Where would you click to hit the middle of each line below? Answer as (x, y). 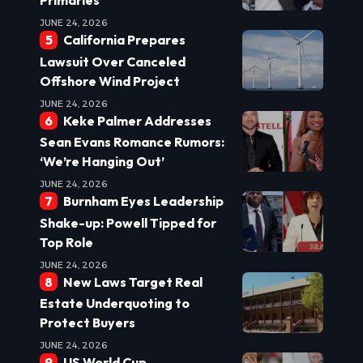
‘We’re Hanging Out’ (102, 162)
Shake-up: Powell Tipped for (128, 222)
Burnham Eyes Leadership (143, 201)
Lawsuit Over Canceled (113, 61)
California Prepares (124, 40)
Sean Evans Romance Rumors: (132, 142)
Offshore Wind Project (110, 81)
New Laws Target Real (132, 282)
